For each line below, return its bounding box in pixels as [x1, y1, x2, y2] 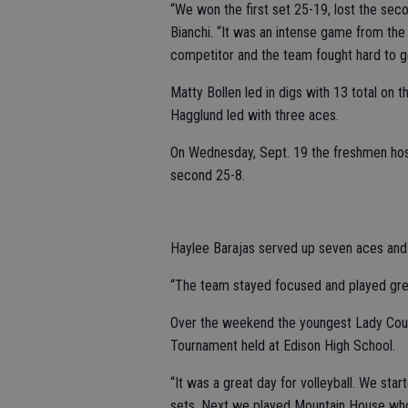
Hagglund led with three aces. [170, 106, 339, 124]
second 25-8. [170, 166, 245, 184]
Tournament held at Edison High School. [170, 336, 395, 354]
